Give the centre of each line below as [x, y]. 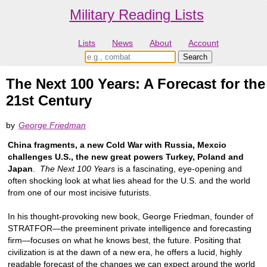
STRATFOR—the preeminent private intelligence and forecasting [130, 228]
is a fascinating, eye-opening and [178, 168]
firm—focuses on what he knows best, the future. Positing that [124, 240]
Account [204, 43]
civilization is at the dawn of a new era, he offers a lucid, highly [125, 252]
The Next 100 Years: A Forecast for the [136, 84]
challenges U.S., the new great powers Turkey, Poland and [126, 156]
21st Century [49, 101]
